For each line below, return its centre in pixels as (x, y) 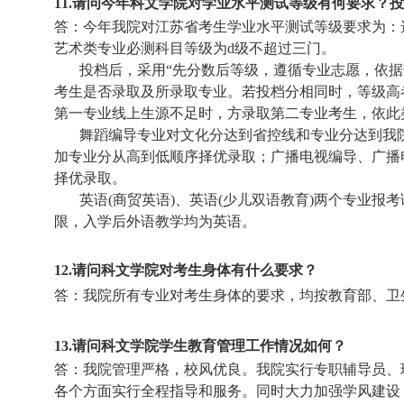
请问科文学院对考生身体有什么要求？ (195, 270)
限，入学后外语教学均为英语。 (155, 221)
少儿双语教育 (266, 200)
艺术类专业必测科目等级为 (141, 48)
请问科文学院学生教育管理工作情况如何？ (209, 346)
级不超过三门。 (285, 48)
